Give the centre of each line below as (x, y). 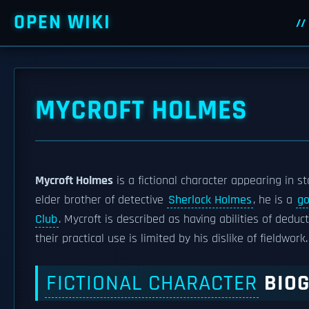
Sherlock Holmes (210, 200)
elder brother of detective (101, 200)
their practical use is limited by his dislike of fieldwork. (171, 239)
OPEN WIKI (62, 22)
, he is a (275, 200)
